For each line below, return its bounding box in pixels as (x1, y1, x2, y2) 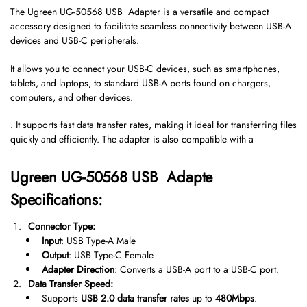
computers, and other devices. (10, 90, 133, 104)
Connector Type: (28, 219, 95, 234)
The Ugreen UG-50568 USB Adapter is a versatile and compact (10, 5, 269, 19)
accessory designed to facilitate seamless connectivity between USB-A (10, 19, 291, 34)
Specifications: (10, 188, 103, 211)
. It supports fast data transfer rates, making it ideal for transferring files (10, 118, 297, 132)
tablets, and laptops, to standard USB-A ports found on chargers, (10, 75, 271, 90)
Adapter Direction (42, 262, 114, 277)
